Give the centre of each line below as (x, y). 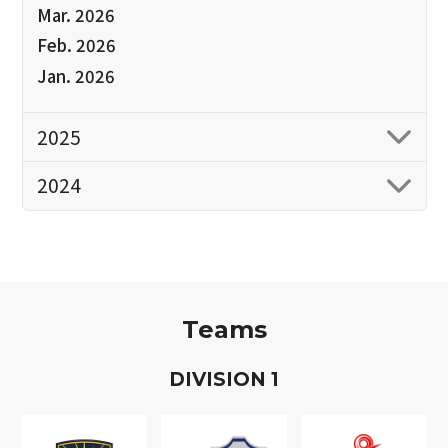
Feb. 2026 (76, 45)
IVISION (228, 379)
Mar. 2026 (75, 15)
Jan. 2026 (75, 75)
